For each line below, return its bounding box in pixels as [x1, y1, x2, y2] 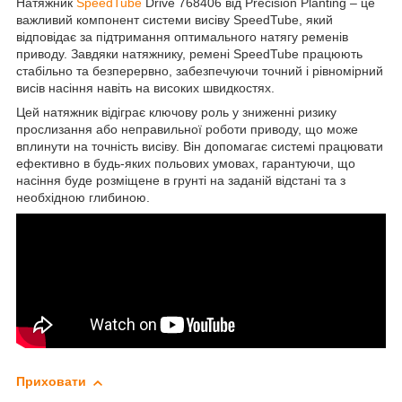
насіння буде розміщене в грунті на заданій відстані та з [16, 173, 345, 188]
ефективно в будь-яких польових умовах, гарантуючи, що [16, 156, 355, 171]
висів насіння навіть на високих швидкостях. [16, 81, 275, 96]
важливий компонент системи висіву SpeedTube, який [16, 13, 333, 28]
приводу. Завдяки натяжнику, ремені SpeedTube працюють [16, 47, 363, 62]
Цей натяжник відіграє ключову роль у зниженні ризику [16, 105, 336, 120]
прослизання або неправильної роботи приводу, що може [16, 122, 358, 137]
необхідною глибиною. [16, 190, 150, 205]
